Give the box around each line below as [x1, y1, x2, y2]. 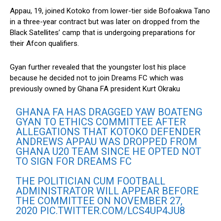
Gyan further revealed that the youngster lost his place [10, 63, 186, 72]
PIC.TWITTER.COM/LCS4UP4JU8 [40, 205, 185, 217]
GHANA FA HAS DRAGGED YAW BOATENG [16, 106, 203, 118]
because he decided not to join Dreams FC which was [10, 74, 184, 83]
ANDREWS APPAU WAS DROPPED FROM [16, 136, 198, 148]
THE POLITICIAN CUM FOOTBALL [16, 175, 166, 187]
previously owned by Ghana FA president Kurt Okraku [10, 84, 180, 94]
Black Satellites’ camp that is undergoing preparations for [10, 28, 195, 37]
